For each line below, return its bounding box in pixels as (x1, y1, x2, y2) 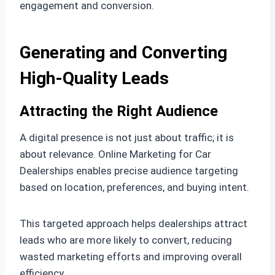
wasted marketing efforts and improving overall (20, 250, 242, 263)
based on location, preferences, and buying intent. (20, 180, 249, 193)
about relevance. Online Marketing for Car (20, 147, 211, 160)
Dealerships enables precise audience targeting (20, 164, 238, 177)
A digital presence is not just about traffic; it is (20, 131, 234, 144)
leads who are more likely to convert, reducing (20, 233, 232, 246)
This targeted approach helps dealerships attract (20, 217, 247, 230)
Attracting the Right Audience (20, 102, 218, 120)
